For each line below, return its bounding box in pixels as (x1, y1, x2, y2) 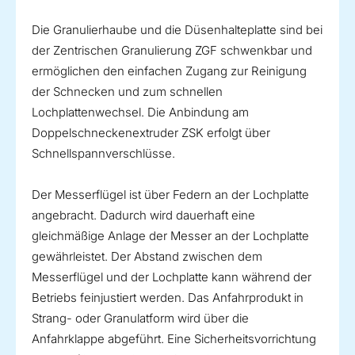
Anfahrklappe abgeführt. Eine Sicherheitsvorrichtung (32, 331, 316, 347)
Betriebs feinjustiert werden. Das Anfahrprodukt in (32, 290, 303, 306)
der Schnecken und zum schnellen (32, 84, 223, 100)
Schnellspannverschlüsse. (32, 146, 175, 162)
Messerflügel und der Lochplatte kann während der (32, 269, 311, 285)
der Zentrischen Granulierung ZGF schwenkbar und (32, 43, 312, 59)
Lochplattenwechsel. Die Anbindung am (32, 105, 249, 120)
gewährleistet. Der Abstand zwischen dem (32, 249, 262, 265)
